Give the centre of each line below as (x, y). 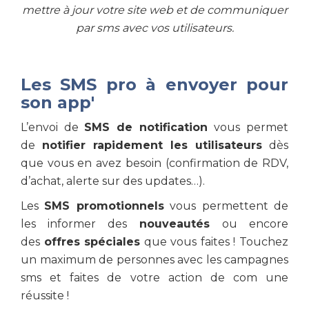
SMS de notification (149, 127)
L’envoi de (53, 127)
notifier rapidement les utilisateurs (152, 145)
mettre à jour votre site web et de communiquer (154, 10)
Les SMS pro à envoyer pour (154, 84)
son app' (58, 102)
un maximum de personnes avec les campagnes (154, 260)
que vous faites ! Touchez (215, 242)
